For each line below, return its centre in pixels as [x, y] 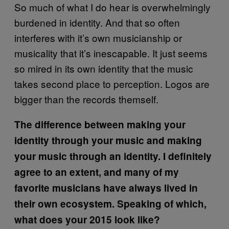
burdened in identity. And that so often [97, 22]
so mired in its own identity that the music [104, 68]
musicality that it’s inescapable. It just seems [111, 53]
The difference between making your [100, 124]
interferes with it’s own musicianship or [98, 37]
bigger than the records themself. [86, 99]
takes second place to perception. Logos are [112, 83]
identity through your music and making [108, 140]
